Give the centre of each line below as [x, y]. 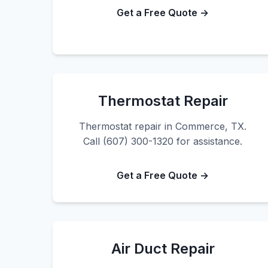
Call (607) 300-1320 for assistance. [163, 141]
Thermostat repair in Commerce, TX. [163, 126]
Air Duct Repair [163, 249]
